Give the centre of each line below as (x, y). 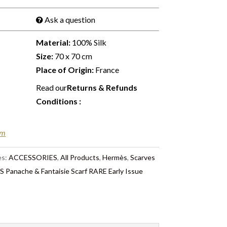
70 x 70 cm (73, 56)
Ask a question (70, 20)
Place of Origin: (65, 70)
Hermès (115, 157)
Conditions (58, 101)
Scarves (143, 157)
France (107, 70)
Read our (52, 87)
